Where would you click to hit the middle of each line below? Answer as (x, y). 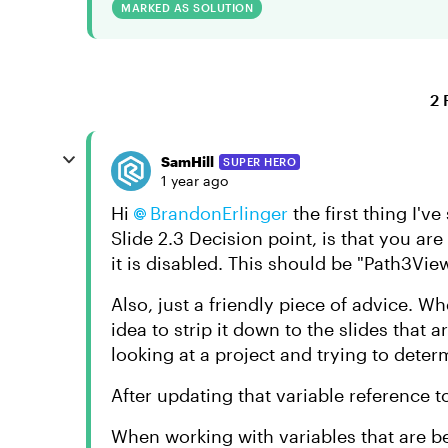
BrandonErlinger (219, 213)
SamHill (187, 161)
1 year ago (194, 180)
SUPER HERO (259, 161)
